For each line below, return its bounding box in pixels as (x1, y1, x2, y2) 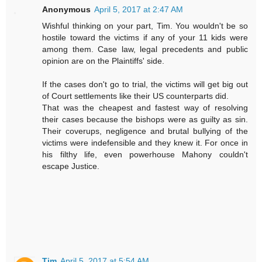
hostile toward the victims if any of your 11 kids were (42, 33, 248, 43)
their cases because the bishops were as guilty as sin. (42, 115, 248, 125)
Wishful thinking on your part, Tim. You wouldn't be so (42, 21, 248, 31)
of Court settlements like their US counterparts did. (42, 91, 229, 101)
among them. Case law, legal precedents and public (42, 44, 248, 54)
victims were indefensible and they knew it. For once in (42, 138, 248, 148)
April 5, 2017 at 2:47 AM (94, 5, 184, 15)
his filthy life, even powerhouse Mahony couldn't (42, 150, 248, 160)
